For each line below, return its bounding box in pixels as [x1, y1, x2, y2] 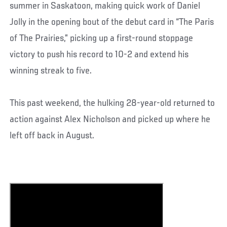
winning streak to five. [10, 65, 92, 76]
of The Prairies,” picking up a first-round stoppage [10, 33, 194, 44]
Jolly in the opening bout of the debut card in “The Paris [10, 17, 214, 27]
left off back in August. [10, 130, 95, 141]
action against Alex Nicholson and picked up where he [10, 114, 211, 125]
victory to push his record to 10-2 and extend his [10, 49, 189, 60]
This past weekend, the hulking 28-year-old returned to [10, 98, 215, 108]
